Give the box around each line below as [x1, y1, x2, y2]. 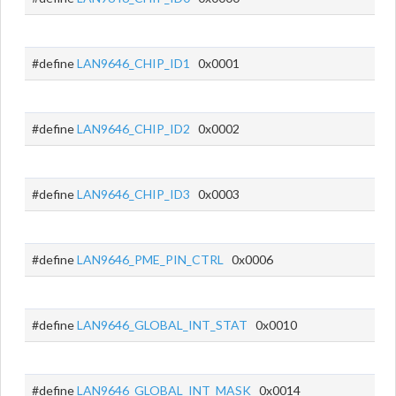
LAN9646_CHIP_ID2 [77, 121, 190, 136]
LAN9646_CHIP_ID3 [77, 187, 190, 202]
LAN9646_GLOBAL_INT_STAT [77, 317, 247, 332]
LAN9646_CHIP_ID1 [77, 56, 190, 71]
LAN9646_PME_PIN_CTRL [77, 252, 224, 267]
